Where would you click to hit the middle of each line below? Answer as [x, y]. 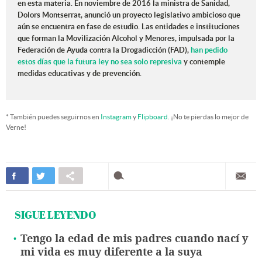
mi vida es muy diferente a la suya [111, 252]
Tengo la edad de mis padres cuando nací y [134, 239]
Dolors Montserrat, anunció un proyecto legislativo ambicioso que [129, 15]
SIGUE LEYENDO [55, 215]
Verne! [16, 127]
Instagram [116, 117]
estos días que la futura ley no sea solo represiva [101, 62]
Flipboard [153, 117]
